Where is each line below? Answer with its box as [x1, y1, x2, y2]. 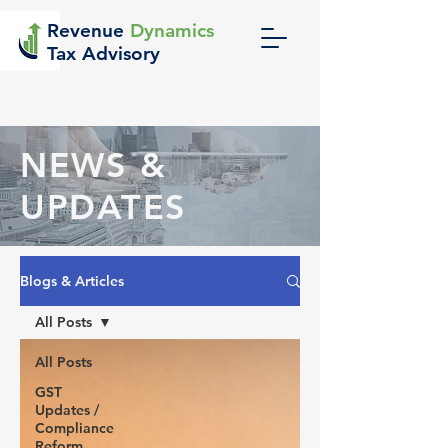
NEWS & [20, 144, 167, 186]
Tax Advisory [47, 42, 160, 65]
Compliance [35, 419, 114, 437]
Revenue [47, 19, 130, 42]
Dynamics [130, 19, 214, 42]
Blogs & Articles [20, 272, 124, 290]
